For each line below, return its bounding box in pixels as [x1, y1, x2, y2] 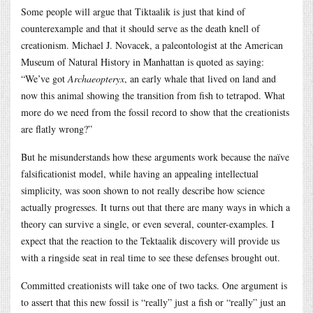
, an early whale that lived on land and [124, 71, 276, 85]
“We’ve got [21, 71, 68, 85]
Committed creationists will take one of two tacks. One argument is [21, 278, 287, 292]
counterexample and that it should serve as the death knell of [21, 21, 260, 35]
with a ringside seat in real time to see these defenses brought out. [21, 250, 280, 264]
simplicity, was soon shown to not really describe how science [21, 183, 265, 197]
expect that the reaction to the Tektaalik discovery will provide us [21, 233, 279, 247]
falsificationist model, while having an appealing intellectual [21, 166, 259, 180]
